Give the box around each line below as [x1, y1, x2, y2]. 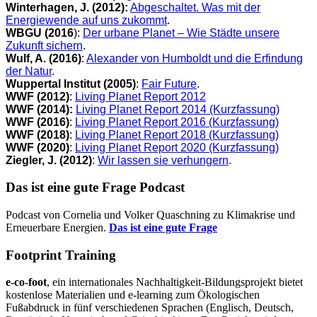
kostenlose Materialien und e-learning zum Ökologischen [6, 289, 260, 301]
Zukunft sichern [6, 39, 83, 52]
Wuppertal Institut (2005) [6, 77, 136, 90]
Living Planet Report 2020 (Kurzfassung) [75, 141, 279, 154]
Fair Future [142, 77, 197, 90]
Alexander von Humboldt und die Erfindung [86, 52, 303, 64]
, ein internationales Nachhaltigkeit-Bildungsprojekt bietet [47, 276, 303, 289]
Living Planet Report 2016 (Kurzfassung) [75, 115, 279, 128]
